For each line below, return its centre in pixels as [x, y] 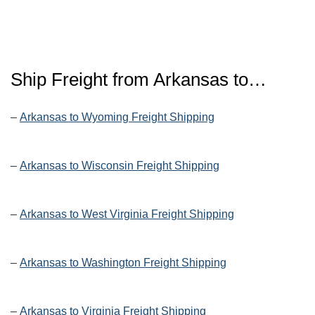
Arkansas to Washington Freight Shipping [123, 263]
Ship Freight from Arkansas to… [139, 80]
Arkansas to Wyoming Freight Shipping [117, 117]
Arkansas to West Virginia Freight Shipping [127, 214]
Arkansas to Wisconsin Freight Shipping [120, 166]
